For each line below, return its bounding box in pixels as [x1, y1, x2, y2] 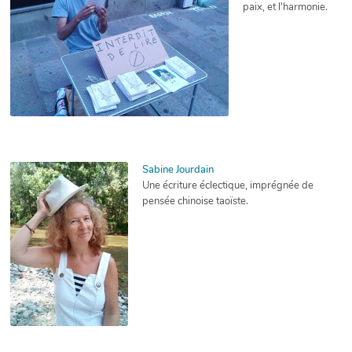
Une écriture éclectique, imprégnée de [142, 178, 313, 192]
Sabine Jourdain [142, 163, 214, 177]
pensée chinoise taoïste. [142, 194, 248, 208]
